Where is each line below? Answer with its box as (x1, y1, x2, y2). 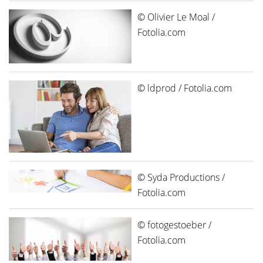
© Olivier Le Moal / (137, 10, 215, 23)
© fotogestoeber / (137, 218, 211, 231)
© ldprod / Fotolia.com (137, 81, 232, 95)
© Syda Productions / (137, 170, 225, 184)
